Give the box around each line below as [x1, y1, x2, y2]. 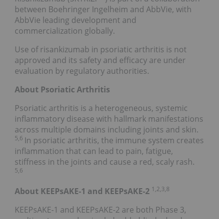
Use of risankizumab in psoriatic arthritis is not [15, 44, 187, 55]
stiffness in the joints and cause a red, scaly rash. [15, 156, 195, 168]
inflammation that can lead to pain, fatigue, [15, 146, 173, 157]
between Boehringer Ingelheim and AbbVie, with [15, 4, 192, 15]
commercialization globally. [15, 25, 115, 37]
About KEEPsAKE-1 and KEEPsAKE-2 [15, 186, 152, 197]
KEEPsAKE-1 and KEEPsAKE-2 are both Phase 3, [15, 204, 186, 216]
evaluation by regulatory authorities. [15, 66, 149, 77]
